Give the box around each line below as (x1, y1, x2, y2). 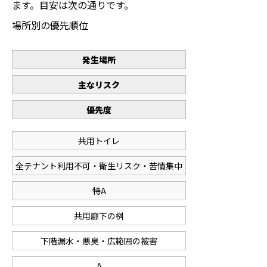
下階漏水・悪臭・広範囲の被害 (41, 235, 157, 247)
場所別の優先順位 (12, 18, 88, 32)
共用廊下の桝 (74, 210, 124, 222)
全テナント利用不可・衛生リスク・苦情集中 (15, 160, 182, 172)
